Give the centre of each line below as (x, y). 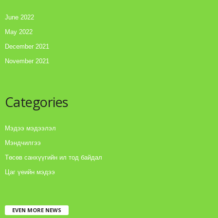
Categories (36, 102)
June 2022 (19, 18)
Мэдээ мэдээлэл (30, 128)
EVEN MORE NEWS (37, 210)
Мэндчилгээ (23, 143)
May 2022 (19, 32)
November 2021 (27, 61)
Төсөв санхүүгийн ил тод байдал (54, 158)
